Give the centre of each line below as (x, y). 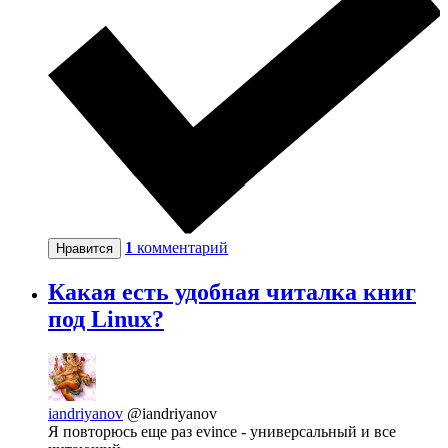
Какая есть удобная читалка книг (232, 292)
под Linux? (106, 319)
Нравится (84, 249)
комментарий (182, 248)
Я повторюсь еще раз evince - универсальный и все (222, 432)
